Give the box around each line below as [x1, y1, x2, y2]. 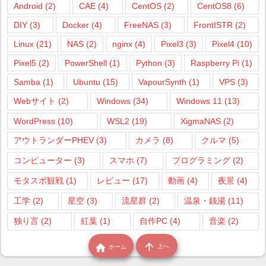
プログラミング [172, 156, 230, 166]
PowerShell [65, 58, 107, 68]
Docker [62, 20, 89, 30]
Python [135, 58, 162, 68]
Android [14, 1, 43, 11]
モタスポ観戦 [14, 176, 64, 186]
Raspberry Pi [190, 58, 239, 68]
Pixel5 [14, 58, 36, 68]
